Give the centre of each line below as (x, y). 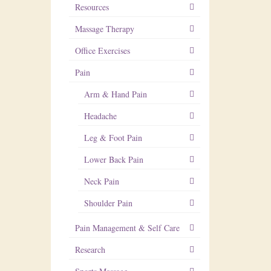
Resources (92, 7)
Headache (100, 116)
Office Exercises (102, 51)
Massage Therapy (104, 29)
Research (90, 250)
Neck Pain (101, 181)
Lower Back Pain (113, 159)
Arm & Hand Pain (115, 94)
